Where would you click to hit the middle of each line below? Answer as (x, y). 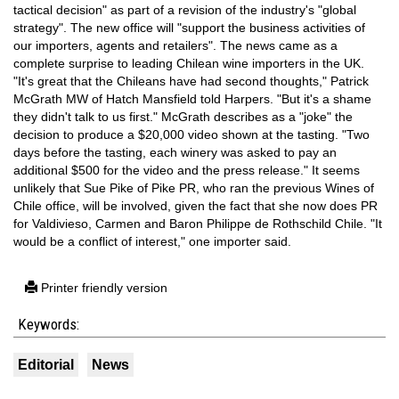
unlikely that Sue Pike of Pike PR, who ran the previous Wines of (194, 188)
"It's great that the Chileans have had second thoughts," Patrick (191, 81)
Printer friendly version (102, 288)
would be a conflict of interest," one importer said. (152, 241)
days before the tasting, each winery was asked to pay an (175, 152)
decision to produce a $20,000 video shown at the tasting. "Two (191, 134)
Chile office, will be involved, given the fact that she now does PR (195, 206)
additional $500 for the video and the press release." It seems (187, 170)
